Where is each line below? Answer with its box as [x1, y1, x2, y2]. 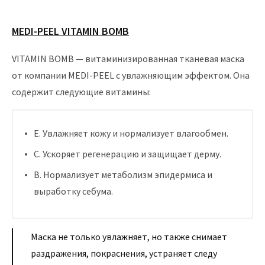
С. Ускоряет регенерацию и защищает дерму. [34, 147, 221, 160]
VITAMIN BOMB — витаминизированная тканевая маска [12, 52, 244, 64]
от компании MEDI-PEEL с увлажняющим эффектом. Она [12, 69, 250, 81]
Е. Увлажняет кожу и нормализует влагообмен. [34, 127, 228, 139]
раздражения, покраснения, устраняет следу [31, 247, 217, 259]
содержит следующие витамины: [12, 85, 151, 98]
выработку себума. [34, 185, 113, 197]
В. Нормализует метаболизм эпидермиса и [34, 168, 212, 180]
